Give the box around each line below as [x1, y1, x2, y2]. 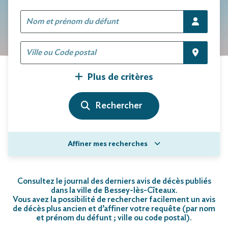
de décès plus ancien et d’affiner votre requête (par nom [13, 204, 215, 213]
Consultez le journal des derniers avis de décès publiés [17, 177, 211, 185]
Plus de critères [87, 72, 153, 82]
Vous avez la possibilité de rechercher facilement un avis [13, 195, 215, 204]
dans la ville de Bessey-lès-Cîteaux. [50, 186, 178, 194]
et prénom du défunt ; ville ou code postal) [36, 213, 190, 222]
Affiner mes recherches [68, 140, 149, 148]
